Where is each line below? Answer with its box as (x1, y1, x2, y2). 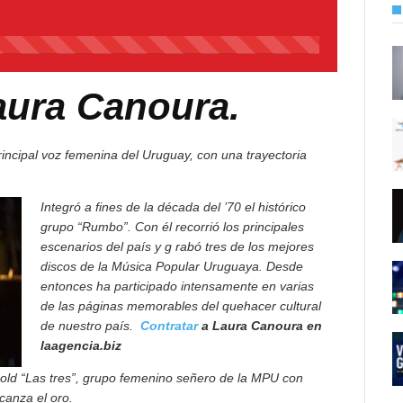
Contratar (140, 318, 198, 333)
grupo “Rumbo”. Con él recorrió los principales (40, 219, 304, 234)
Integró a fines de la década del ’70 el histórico (40, 200, 306, 214)
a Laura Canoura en (198, 318, 322, 333)
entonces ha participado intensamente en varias (40, 279, 314, 293)
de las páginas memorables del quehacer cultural (40, 299, 321, 313)
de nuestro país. (40, 318, 140, 333)
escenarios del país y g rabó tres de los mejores (40, 239, 314, 254)
